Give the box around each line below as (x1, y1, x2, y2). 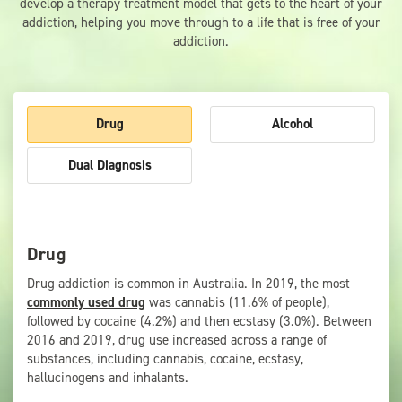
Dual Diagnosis (67, 156, 152, 175)
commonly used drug (27, 293, 145, 312)
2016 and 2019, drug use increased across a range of (27, 331, 327, 350)
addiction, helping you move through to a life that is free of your (22, 13, 380, 32)
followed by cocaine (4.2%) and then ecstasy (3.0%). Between (27, 312, 371, 331)
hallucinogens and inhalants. (27, 369, 188, 388)
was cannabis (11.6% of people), (145, 293, 329, 312)
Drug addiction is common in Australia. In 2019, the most (27, 275, 350, 293)
